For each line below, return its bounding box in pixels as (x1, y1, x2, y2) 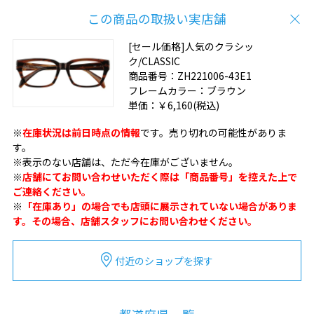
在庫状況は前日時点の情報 (22, 125, 140, 139)
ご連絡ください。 (12, 184, 91, 198)
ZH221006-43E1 (177, 69, 252, 83)
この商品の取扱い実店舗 (88, 9, 226, 27)
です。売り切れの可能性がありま (139, 125, 287, 139)
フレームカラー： (128, 83, 207, 97)
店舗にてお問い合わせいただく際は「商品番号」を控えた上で (22, 169, 297, 184)
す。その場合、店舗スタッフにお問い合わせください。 (12, 213, 257, 228)
